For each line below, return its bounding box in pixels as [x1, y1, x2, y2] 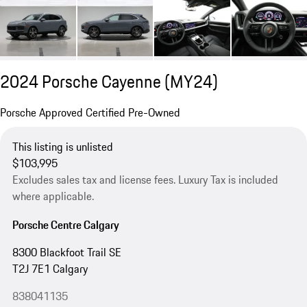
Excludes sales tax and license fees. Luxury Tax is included [12, 171, 278, 188]
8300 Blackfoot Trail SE [12, 243, 121, 260]
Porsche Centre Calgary [12, 216, 119, 233]
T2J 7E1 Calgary [12, 260, 88, 277]
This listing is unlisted [12, 138, 113, 156]
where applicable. [12, 188, 94, 205]
